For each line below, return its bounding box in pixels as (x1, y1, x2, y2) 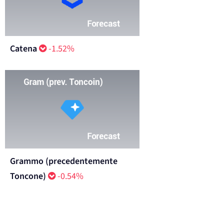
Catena (10, 42, 37, 55)
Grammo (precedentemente (10, 154, 117, 167)
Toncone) (10, 169, 46, 182)
